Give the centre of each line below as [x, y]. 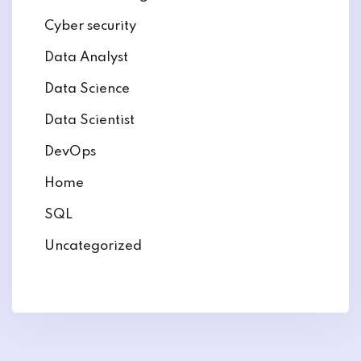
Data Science [87, 89]
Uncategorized [93, 246]
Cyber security [90, 26]
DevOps [70, 152]
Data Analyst [86, 58]
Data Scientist [89, 120]
